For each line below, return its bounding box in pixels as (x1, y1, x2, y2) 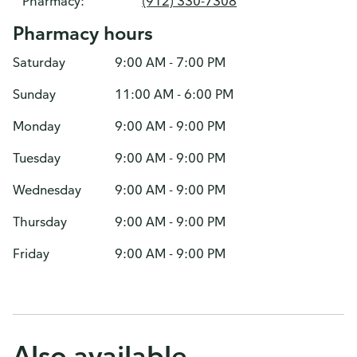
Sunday (13, 86, 56, 102)
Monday (13, 118, 61, 134)
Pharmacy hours (13, 21, 153, 45)
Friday (13, 245, 49, 261)
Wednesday (13, 182, 81, 198)
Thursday (13, 214, 67, 229)
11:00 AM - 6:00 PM (115, 86, 233, 102)
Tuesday (13, 150, 61, 166)
